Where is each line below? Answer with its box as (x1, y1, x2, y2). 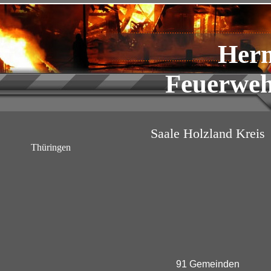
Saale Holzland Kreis (150, 126, 265, 141)
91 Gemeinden (175, 258, 240, 269)
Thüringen (31, 142, 71, 152)
